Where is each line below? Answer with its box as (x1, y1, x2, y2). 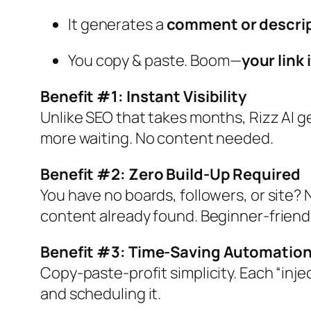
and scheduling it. (40, 283, 162, 305)
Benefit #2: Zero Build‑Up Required (40, 164, 301, 185)
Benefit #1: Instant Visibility (40, 86, 246, 108)
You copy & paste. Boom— (68, 50, 242, 72)
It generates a (68, 14, 167, 35)
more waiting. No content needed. (40, 128, 274, 149)
